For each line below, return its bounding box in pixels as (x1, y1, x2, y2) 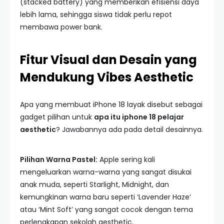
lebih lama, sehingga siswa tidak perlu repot (20, 9, 172, 19)
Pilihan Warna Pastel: (20, 154, 97, 164)
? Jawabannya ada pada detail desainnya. (56, 124, 203, 134)
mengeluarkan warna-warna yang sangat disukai (20, 167, 191, 177)
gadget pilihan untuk (20, 112, 94, 122)
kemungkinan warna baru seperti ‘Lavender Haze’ (20, 192, 191, 202)
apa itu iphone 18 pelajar (94, 112, 184, 122)
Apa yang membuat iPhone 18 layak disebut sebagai (20, 99, 202, 109)
